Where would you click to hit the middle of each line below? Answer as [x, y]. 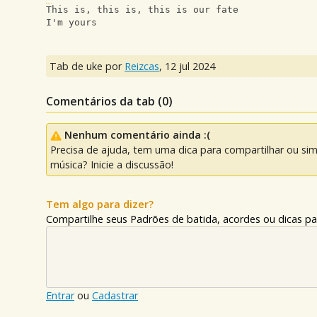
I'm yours [71, 22]
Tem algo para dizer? [100, 204]
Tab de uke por [87, 66]
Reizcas [142, 66]
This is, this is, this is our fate [142, 10]
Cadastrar [115, 295]
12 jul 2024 [190, 66]
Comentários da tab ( [104, 101]
